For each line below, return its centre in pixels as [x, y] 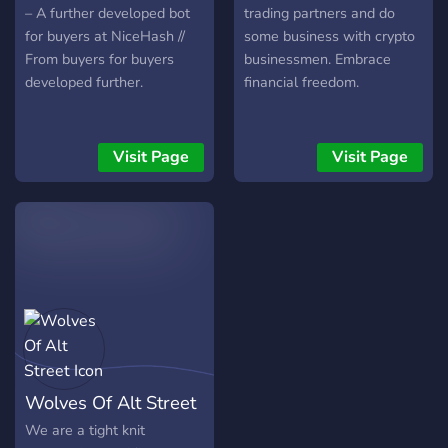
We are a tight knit [85, 430]
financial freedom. [301, 82]
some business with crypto [329, 36]
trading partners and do [319, 13]
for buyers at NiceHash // [105, 36]
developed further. [84, 82]
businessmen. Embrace [317, 59]
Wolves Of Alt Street [110, 403]
